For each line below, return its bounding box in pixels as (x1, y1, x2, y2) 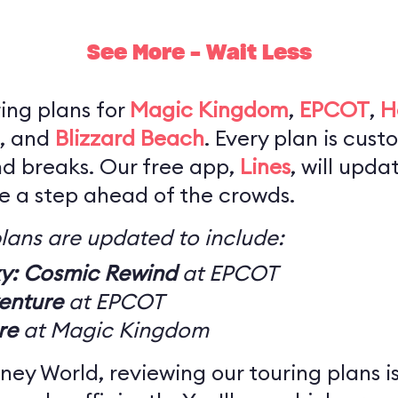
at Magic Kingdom (17, 316, 209, 343)
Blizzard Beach (54, 124, 204, 151)
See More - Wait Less (86, 43, 312, 64)
